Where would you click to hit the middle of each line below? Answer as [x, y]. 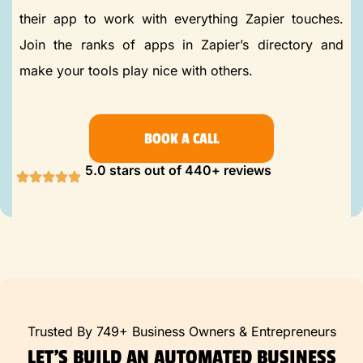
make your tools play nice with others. [136, 70]
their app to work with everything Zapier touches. [181, 18]
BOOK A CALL [181, 138]
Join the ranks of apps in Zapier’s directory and [181, 44]
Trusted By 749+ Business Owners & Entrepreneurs [181, 331]
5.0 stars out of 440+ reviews [178, 170]
